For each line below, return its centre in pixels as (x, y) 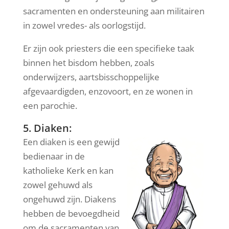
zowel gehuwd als (58, 185)
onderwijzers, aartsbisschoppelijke (91, 77)
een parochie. (50, 105)
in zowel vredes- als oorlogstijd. (84, 25)
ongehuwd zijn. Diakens (69, 199)
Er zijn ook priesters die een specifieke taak (108, 48)
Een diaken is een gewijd (71, 142)
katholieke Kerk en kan (68, 170)
